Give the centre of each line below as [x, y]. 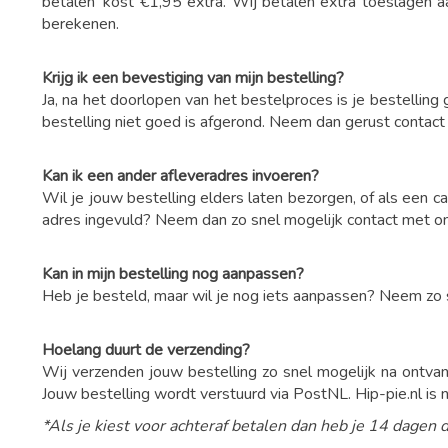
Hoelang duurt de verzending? [146, 350]
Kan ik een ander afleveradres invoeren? [180, 176]
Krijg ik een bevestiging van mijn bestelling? [193, 78]
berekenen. [82, 24]
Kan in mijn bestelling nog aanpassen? [173, 274]
